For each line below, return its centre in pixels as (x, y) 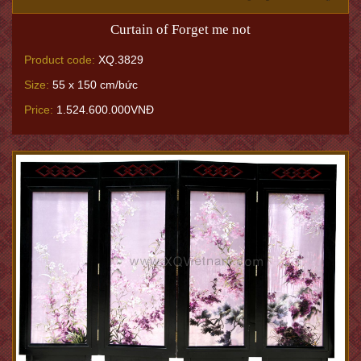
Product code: (60, 59)
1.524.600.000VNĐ (104, 109)
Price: (39, 109)
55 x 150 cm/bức (93, 84)
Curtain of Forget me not (180, 29)
